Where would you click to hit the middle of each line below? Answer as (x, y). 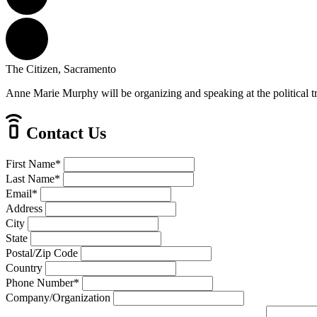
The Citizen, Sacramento (61, 69)
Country (24, 267)
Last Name (30, 178)
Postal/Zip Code (42, 253)
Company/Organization (58, 297)
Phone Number (40, 282)
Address (24, 208)
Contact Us (64, 133)
